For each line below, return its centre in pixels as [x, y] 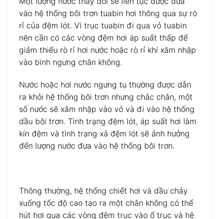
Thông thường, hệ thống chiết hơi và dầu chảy [103, 190]
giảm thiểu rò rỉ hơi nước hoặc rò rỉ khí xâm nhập [108, 50]
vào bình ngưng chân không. [71, 62]
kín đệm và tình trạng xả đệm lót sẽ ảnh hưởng [104, 134]
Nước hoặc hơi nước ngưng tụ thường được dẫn [105, 85]
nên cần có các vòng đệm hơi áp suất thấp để [103, 38]
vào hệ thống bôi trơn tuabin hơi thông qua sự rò [108, 13]
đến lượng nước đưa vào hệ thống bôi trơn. [97, 146]
